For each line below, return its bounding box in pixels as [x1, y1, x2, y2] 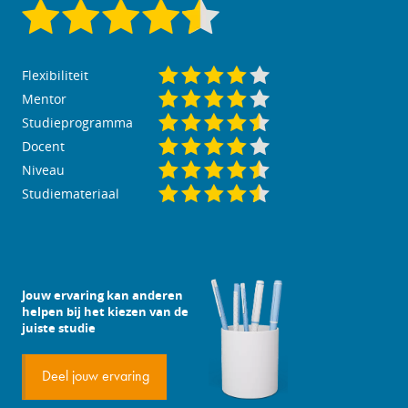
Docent [22, 138, 65, 155]
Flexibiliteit [22, 66, 88, 84]
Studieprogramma [22, 114, 133, 131]
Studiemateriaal [22, 185, 119, 202]
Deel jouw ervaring [42, 370, 149, 384]
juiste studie [22, 320, 96, 336]
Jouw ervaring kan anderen [22, 287, 183, 303]
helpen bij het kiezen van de [22, 303, 189, 320]
